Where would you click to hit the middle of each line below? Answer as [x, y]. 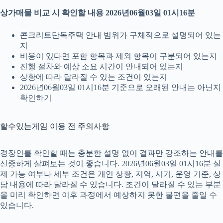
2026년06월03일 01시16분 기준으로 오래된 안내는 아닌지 [120, 88]
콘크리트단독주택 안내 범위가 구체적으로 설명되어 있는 [120, 35]
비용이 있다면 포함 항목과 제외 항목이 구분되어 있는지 [118, 56]
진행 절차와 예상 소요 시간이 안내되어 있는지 [102, 67]
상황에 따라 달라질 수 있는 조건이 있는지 [94, 77]
